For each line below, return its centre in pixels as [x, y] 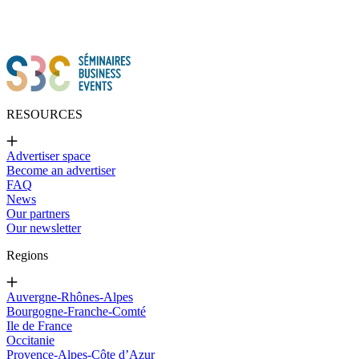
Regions [27, 255]
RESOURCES [44, 114]
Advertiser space [48, 155]
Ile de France [39, 325]
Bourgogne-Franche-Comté [76, 311]
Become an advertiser [61, 170]
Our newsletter [44, 228]
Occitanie [30, 340]
